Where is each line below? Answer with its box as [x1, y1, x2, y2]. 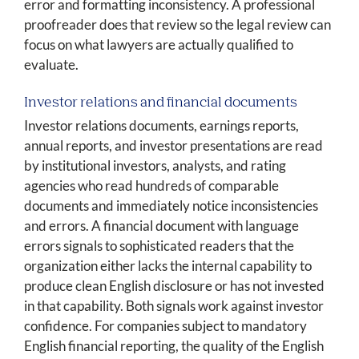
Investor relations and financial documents [24, 96, 297, 111]
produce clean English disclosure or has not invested [24, 277, 325, 295]
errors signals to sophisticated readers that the [24, 237, 294, 255]
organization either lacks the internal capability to [24, 257, 312, 275]
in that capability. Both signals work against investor [24, 297, 324, 315]
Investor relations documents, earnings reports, [24, 117, 299, 135]
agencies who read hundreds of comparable [24, 177, 279, 195]
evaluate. [24, 56, 79, 74]
